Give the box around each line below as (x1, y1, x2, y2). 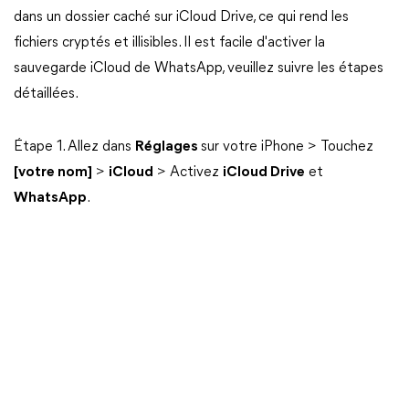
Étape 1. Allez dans (14, 140, 135, 154)
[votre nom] (14, 165, 92, 180)
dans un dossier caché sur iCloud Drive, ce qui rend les (14, 10, 349, 25)
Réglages (135, 140, 201, 154)
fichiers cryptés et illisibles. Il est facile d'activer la (14, 36, 325, 50)
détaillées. (14, 87, 79, 101)
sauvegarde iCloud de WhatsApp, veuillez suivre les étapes (14, 61, 383, 76)
